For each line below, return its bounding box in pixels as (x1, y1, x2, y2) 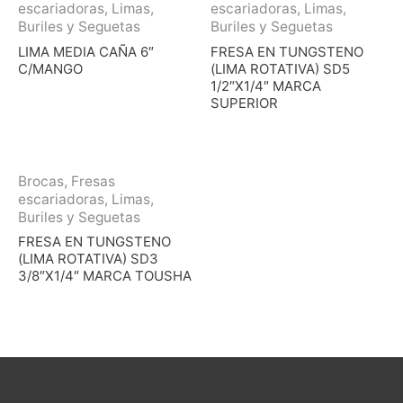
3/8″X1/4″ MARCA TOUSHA (18, 267, 192, 285)
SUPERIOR (210, 94, 278, 112)
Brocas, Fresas (18, 172, 115, 190)
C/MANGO (18, 59, 83, 77)
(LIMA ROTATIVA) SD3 (18, 250, 158, 268)
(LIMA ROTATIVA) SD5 (210, 59, 350, 77)
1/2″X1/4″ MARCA (210, 76, 321, 94)
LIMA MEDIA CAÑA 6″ (18, 42, 154, 60)
